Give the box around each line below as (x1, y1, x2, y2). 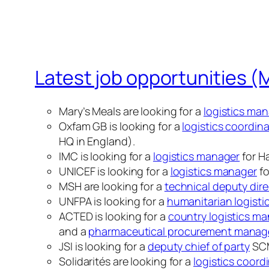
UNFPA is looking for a (59, 194, 167, 209)
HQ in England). (59, 134, 135, 149)
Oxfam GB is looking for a (59, 119, 183, 134)
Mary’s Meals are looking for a (59, 104, 204, 119)
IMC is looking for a (59, 149, 153, 164)
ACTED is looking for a (59, 209, 168, 224)
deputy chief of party (147, 239, 250, 254)
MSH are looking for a (59, 179, 165, 194)
